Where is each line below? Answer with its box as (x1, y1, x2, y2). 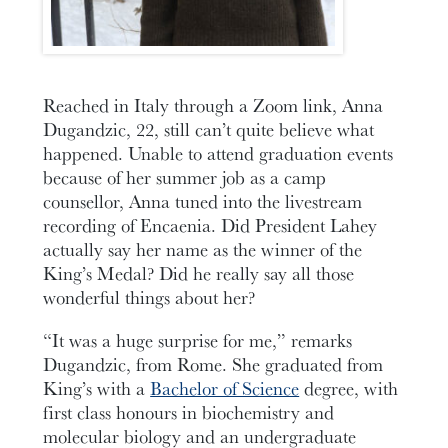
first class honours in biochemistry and (43, 398, 335, 425)
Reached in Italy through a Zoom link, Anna (43, 92, 384, 119)
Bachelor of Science (150, 374, 300, 401)
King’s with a (43, 374, 151, 401)
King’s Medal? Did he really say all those (43, 260, 355, 287)
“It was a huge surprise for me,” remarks (43, 326, 353, 353)
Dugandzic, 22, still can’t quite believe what (43, 116, 375, 143)
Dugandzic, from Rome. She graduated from (43, 350, 384, 377)
